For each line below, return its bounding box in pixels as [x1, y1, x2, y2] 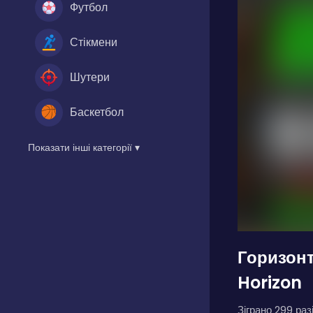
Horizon [238, 271, 302, 294]
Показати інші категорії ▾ [28, 140, 140, 154]
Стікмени [70, 34, 117, 50]
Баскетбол [70, 103, 124, 120]
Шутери [70, 68, 110, 85]
